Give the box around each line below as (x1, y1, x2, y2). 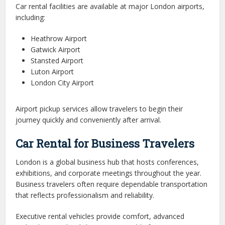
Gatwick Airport (31, 45, 81, 54)
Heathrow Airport (31, 34, 87, 43)
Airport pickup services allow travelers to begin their (16, 104, 183, 114)
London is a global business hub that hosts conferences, (16, 157, 199, 167)
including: (16, 13, 46, 22)
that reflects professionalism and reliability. (16, 190, 155, 200)
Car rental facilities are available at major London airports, (16, 2, 205, 11)
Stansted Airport (31, 56, 84, 65)
